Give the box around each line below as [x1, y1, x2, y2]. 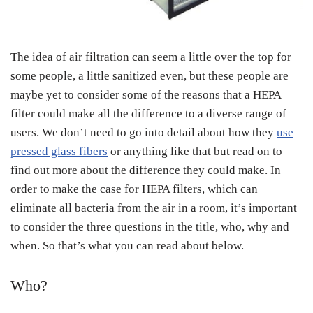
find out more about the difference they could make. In [10, 163, 281, 177]
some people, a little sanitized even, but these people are [10, 68, 289, 82]
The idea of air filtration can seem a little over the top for [10, 50, 291, 64]
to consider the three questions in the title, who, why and [10, 219, 289, 233]
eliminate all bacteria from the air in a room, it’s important [10, 201, 297, 214]
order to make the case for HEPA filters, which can [10, 182, 258, 196]
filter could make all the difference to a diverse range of [10, 106, 286, 120]
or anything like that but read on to [108, 144, 282, 158]
